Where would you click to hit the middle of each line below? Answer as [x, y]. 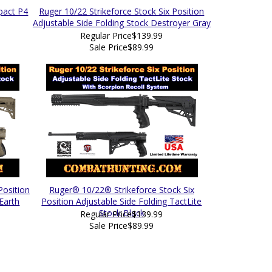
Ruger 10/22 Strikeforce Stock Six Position [122, 11]
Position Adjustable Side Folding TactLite [122, 201]
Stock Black [121, 213]
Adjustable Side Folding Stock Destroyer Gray [121, 23]
